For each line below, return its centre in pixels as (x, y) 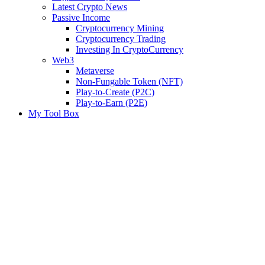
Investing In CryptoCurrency (130, 49)
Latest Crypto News (90, 7)
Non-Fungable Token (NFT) (129, 81)
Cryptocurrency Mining (120, 28)
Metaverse (95, 71)
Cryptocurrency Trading (121, 39)
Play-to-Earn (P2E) (112, 103)
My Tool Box (54, 113)
